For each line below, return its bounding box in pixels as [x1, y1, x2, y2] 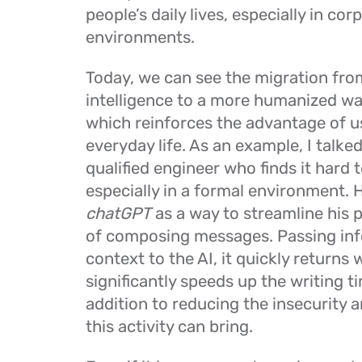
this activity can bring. [86, 317, 261, 336]
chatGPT [86, 204, 151, 223]
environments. [86, 27, 203, 47]
